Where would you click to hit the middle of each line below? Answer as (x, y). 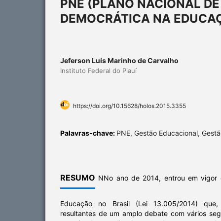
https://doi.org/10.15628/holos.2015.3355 (129, 106)
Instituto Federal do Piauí (98, 70)
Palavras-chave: (88, 133)
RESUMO (78, 177)
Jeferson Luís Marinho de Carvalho (119, 60)
